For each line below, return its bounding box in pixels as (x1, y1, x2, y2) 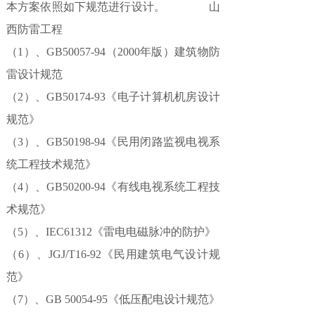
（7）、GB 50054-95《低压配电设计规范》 (6, 293, 220, 305)
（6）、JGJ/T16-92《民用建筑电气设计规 (6, 248, 220, 260)
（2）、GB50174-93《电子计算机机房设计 (6, 91, 220, 103)
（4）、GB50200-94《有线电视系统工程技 (6, 181, 220, 193)
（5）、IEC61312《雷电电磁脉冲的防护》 (6, 226, 216, 238)
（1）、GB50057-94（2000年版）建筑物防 (6, 46, 220, 58)
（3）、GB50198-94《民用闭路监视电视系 (6, 136, 220, 148)
